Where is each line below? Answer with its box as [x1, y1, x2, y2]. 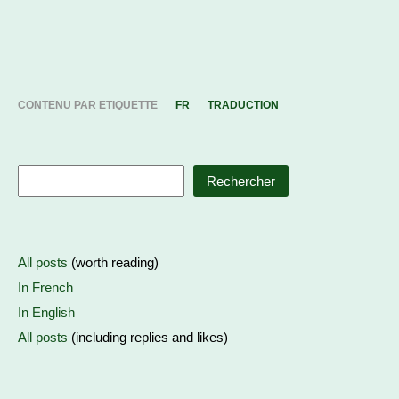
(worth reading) [68, 255, 159, 270]
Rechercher [207, 173, 275, 189]
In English [18, 305, 75, 320]
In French [18, 280, 73, 295]
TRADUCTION [208, 99, 279, 111]
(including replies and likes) [68, 330, 228, 345]
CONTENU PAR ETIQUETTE [18, 99, 158, 111]
